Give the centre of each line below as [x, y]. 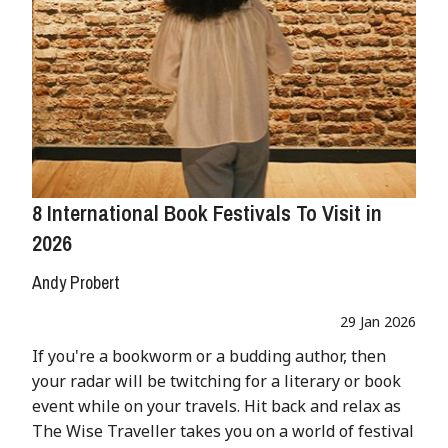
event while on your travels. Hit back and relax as [216, 406]
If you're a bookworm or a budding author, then [209, 356]
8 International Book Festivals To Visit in [207, 213]
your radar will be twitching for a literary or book [216, 381]
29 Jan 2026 [378, 322]
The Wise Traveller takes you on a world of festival [223, 431]
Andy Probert [76, 283]
